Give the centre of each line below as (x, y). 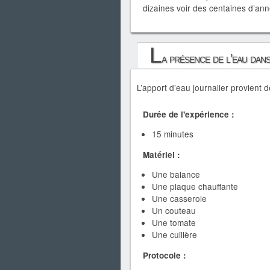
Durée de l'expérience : (189, 114)
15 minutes (173, 134)
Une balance (176, 174)
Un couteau (174, 211)
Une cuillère (174, 235)
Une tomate (174, 223)
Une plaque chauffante (195, 187)
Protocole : (165, 255)
